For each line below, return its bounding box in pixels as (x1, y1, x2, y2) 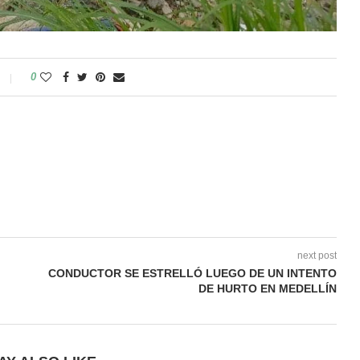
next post (297, 250, 337, 262)
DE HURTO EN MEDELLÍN (198, 282, 337, 296)
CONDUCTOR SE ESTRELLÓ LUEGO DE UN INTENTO (47, 267, 337, 280)
